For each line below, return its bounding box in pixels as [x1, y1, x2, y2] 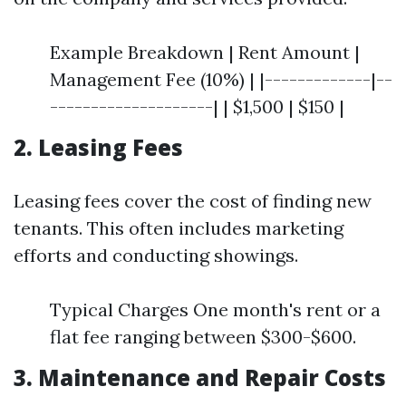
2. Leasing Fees [14, 132, 183, 162]
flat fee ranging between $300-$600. [50, 325, 356, 348]
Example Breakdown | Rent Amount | [50, 41, 360, 63]
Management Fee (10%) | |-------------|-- [50, 68, 392, 91]
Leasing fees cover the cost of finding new [14, 189, 372, 212]
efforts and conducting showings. [14, 244, 298, 266]
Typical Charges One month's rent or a [50, 298, 381, 321]
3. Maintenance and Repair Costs [14, 362, 386, 392]
